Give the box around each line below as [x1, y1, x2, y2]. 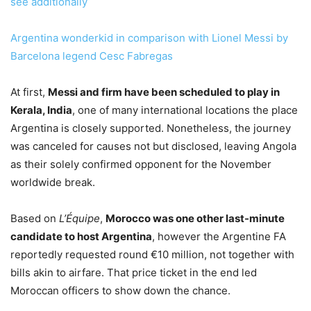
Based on [10, 211, 59, 225]
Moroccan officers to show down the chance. [10, 283, 230, 297]
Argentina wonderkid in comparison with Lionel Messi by [10, 31, 288, 44]
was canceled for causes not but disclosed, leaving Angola [10, 139, 296, 153]
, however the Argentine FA [152, 229, 286, 243]
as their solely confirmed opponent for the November [10, 157, 271, 171]
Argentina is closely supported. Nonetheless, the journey [10, 121, 291, 135]
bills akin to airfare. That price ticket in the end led [10, 265, 257, 279]
